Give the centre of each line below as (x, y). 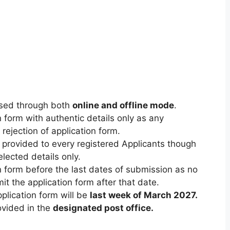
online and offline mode (123, 105)
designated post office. (103, 208)
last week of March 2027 (142, 195)
